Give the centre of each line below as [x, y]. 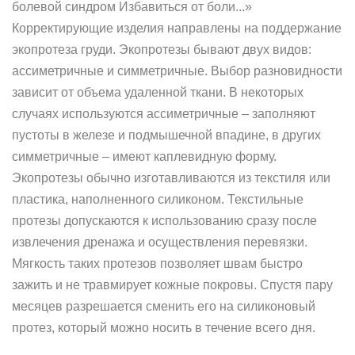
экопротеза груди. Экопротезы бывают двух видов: [162, 50]
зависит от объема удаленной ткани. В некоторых [158, 92]
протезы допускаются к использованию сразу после [164, 221]
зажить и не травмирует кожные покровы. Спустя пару [172, 285]
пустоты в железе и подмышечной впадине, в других [166, 135]
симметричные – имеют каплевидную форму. [144, 157]
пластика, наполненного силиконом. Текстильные [158, 199]
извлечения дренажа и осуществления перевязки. [160, 242]
